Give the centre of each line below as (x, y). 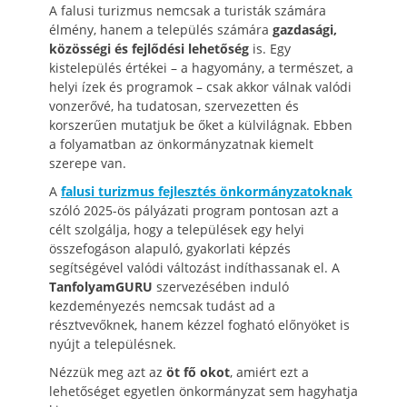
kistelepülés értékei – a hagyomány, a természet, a (201, 68)
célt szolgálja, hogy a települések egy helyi (177, 229)
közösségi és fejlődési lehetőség (149, 49)
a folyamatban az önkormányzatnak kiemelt (181, 144)
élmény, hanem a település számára (161, 30)
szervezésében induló (221, 287)
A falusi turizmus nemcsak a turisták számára (188, 10)
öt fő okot (198, 372)
